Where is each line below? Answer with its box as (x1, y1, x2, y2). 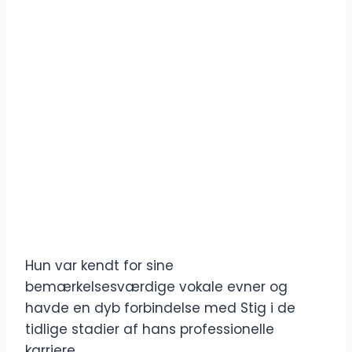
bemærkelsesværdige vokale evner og (25, 277, 288, 297)
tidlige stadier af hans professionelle (25, 320, 274, 339)
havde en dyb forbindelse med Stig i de (25, 299, 295, 318)
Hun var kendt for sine (25, 256, 174, 276)
